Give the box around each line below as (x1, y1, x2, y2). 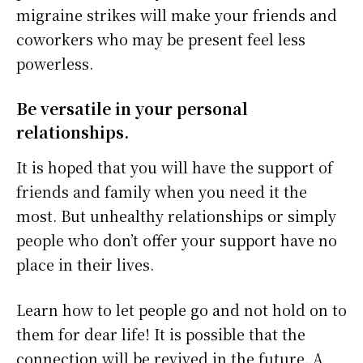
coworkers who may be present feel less (16, 28, 305, 50)
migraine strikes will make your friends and (16, 4, 337, 26)
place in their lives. (16, 254, 154, 275)
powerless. (16, 53, 93, 75)
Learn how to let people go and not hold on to (16, 299, 347, 321)
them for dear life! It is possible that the (16, 323, 305, 345)
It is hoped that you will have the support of (16, 156, 333, 178)
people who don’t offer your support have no (16, 229, 337, 251)
